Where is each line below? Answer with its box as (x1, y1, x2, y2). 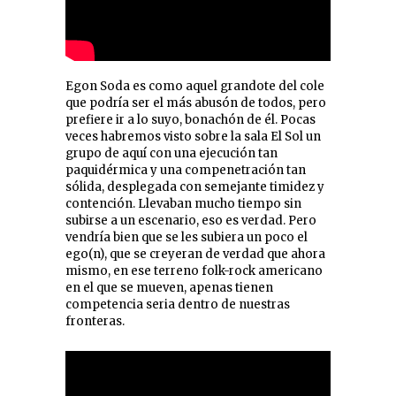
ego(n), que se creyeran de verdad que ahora (65, 247, 325, 263)
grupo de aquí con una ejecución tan (65, 146, 278, 162)
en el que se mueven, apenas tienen (65, 280, 273, 296)
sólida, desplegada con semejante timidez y (65, 179, 324, 195)
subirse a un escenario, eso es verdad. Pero (65, 213, 316, 229)
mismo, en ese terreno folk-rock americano (65, 263, 324, 279)
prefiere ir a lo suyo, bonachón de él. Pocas (65, 112, 316, 128)
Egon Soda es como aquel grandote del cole (65, 79, 324, 95)
